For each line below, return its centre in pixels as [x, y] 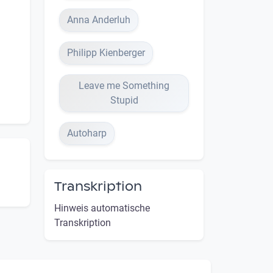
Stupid [124, 101]
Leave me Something [124, 86]
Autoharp [87, 133]
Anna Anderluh [99, 20]
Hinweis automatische [102, 208]
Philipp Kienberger [106, 53]
